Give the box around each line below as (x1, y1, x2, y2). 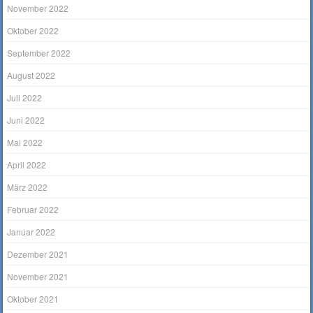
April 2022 (7, 159, 47, 171)
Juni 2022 (7, 114, 45, 126)
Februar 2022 (7, 203, 59, 216)
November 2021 (7, 270, 69, 283)
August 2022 (7, 69, 56, 82)
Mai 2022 (7, 136, 43, 149)
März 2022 (7, 181, 48, 194)
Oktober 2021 (7, 293, 59, 305)
